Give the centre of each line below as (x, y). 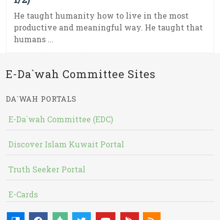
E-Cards (23, 194)
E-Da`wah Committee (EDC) (61, 119)
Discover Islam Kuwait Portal (66, 144)
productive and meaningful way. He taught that (108, 27)
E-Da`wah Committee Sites (81, 74)
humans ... (34, 39)
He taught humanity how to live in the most (101, 16)
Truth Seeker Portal (47, 169)
